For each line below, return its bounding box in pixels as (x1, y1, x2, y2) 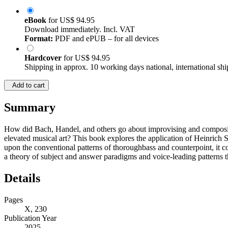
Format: (24, 34, 53, 43)
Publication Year (4, 214, 56, 223)
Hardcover (24, 53, 64, 63)
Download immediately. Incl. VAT (24, 25, 135, 34)
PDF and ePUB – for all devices (53, 34, 159, 43)
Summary (4, 101, 55, 115)
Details (4, 172, 40, 185)
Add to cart (8, 81, 45, 90)
